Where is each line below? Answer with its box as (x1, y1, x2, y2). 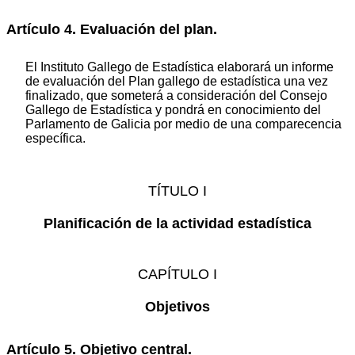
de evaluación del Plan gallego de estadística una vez (25, 74, 328, 88)
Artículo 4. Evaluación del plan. (6, 21, 217, 38)
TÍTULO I (148, 183, 207, 200)
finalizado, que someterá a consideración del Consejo (25, 88, 327, 102)
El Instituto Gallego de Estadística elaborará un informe (25, 59, 334, 74)
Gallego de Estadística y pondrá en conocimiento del (25, 102, 321, 116)
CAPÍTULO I (138, 265, 217, 282)
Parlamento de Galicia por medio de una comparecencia (25, 116, 342, 131)
